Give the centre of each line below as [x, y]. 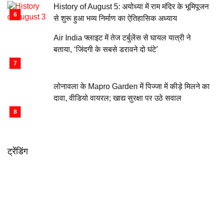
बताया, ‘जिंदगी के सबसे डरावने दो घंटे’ [106, 49]
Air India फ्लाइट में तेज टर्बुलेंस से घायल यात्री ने [122, 38]
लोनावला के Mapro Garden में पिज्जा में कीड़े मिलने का [132, 86]
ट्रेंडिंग [18, 151]
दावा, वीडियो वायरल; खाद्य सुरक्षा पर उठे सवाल [118, 98]
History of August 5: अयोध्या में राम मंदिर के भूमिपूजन [131, 7]
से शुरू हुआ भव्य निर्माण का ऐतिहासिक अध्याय [115, 18]
